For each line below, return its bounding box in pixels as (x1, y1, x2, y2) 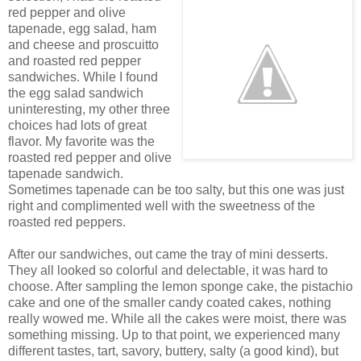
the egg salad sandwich (8, 86, 143, 101)
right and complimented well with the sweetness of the (8, 199, 315, 214)
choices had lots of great (8, 118, 147, 133)
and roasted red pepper (8, 54, 141, 68)
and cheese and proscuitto (8, 38, 159, 52)
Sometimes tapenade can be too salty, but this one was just (8, 183, 344, 197)
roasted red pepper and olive (8, 151, 172, 165)
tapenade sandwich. (8, 167, 123, 181)
